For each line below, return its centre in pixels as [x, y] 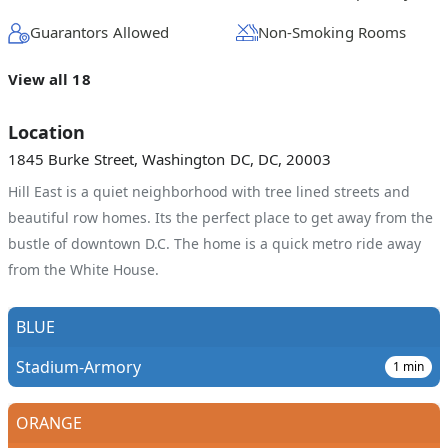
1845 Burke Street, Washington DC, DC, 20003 [170, 159]
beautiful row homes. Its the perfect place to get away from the [220, 217]
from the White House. [83, 269]
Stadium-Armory [78, 367]
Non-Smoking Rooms [332, 32]
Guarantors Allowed [99, 32]
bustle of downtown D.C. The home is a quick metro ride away [214, 243]
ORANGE [49, 423]
